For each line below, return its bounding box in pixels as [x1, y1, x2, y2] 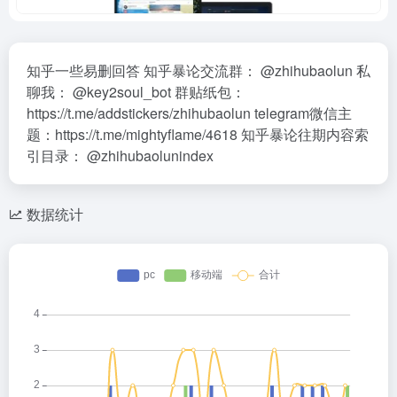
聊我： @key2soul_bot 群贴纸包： [27, 82, 245, 102]
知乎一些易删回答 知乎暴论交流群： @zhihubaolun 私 [27, 60, 370, 81]
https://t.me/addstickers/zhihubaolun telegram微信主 [27, 103, 352, 123]
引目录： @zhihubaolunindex [27, 145, 214, 166]
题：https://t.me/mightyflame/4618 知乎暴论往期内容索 [27, 124, 369, 144]
